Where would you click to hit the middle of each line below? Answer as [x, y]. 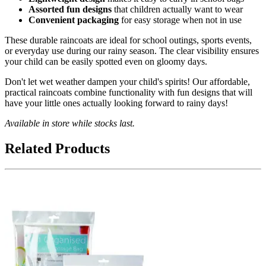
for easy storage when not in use [180, 20]
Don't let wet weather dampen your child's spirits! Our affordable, [127, 82]
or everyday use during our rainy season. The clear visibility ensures [132, 51]
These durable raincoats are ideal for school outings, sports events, [128, 40]
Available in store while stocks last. [70, 123]
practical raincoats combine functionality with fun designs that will [129, 93]
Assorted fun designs [70, 9]
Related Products [57, 149]
